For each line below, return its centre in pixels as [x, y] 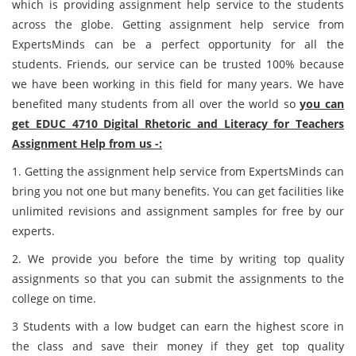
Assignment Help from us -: [87, 143]
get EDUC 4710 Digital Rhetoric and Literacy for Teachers [178, 124]
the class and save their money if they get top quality [178, 346]
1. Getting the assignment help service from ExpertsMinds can [178, 171]
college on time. [54, 298]
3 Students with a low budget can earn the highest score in [178, 326]
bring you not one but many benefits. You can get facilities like [178, 191]
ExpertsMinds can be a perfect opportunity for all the [178, 44]
